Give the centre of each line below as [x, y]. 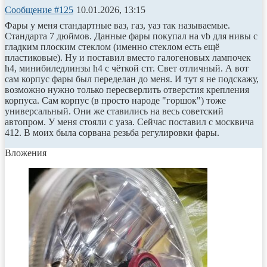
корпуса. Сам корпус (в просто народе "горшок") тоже [115, 100]
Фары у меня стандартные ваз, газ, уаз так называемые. [117, 25]
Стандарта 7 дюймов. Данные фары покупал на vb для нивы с [131, 36]
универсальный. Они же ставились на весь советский [114, 111]
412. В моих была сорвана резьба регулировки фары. [112, 132]
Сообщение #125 [39, 10]
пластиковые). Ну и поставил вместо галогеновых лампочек [128, 57]
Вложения [26, 153]
